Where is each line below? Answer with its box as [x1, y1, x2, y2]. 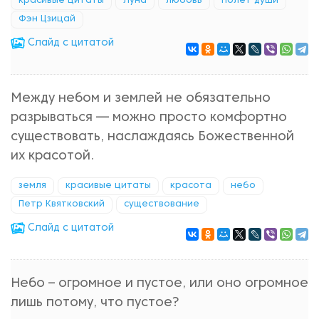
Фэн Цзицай [19, 15, 75, 23]
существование [124, 200, 199, 209]
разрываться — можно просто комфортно [11, 112, 287, 124]
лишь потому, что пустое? [11, 297, 179, 309]
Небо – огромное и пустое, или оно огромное [11, 278, 308, 290]
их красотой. [11, 150, 94, 162]
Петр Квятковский [19, 200, 105, 209]
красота [170, 182, 211, 190]
